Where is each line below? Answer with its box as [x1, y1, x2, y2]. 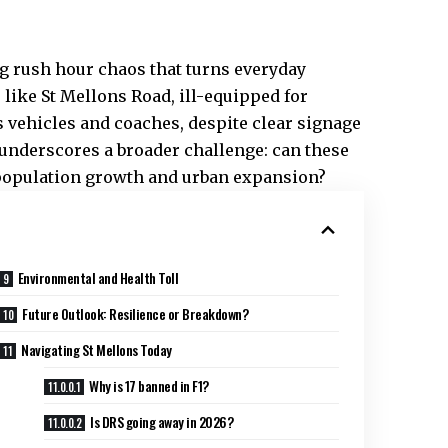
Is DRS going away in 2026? [90, 410, 234, 432]
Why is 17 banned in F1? [89, 374, 209, 396]
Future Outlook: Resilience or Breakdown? [22, 302, 249, 324]
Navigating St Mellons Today [21, 338, 172, 360]
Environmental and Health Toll [17, 266, 179, 288]
